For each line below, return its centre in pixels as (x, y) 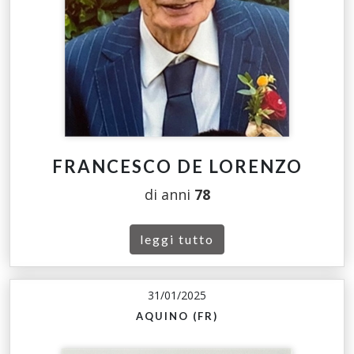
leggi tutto (177, 239)
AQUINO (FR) (177, 316)
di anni (169, 195)
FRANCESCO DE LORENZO (177, 167)
